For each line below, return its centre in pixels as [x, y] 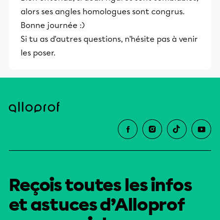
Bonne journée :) [53, 25]
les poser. [38, 53]
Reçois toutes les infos [100, 185]
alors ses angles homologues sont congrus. [103, 12]
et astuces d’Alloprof [97, 205]
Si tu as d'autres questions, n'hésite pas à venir [109, 39]
